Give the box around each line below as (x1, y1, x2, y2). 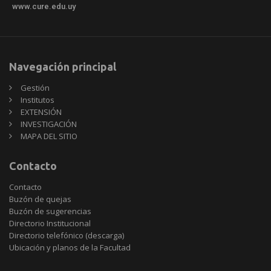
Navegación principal (9, 60, 116, 73)
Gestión (21, 82, 50, 93)
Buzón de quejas (9, 193, 71, 204)
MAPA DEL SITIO (21, 130, 77, 142)
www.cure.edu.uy (12, 1, 76, 11)
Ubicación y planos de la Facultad (9, 241, 131, 253)
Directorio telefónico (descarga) (9, 229, 124, 241)
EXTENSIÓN (21, 106, 62, 117)
